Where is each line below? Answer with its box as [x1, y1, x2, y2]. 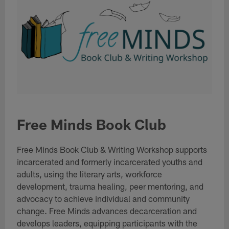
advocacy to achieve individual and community [16, 193, 190, 204]
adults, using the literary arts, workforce [16, 169, 162, 179]
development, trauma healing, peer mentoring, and [16, 181, 203, 192]
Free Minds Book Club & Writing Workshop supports [16, 144, 207, 155]
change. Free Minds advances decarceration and [16, 205, 197, 216]
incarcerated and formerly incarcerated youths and [16, 156, 202, 167]
